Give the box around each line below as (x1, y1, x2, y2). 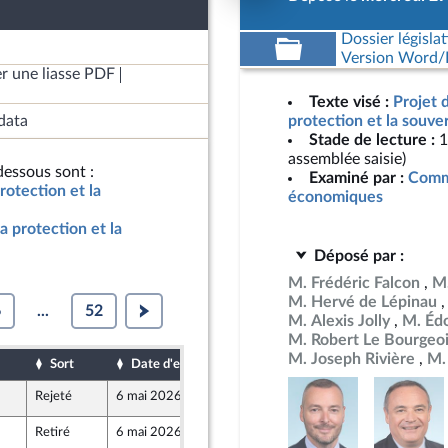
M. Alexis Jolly (288, 313, 390, 329)
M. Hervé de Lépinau (288, 294, 437, 310)
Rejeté (35, 390, 72, 402)
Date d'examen (131, 358, 219, 370)
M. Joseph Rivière (288, 351, 415, 367)
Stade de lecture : (309, 132, 435, 148)
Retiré (35, 426, 70, 438)
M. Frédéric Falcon (288, 275, 420, 291)
